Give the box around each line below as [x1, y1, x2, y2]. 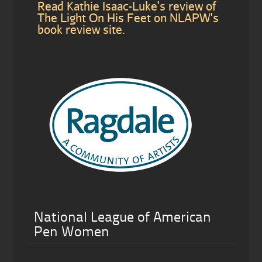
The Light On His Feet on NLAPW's [37, 10, 219, 25]
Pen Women [33, 225, 109, 240]
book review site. [37, 22, 125, 36]
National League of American [33, 211, 211, 225]
